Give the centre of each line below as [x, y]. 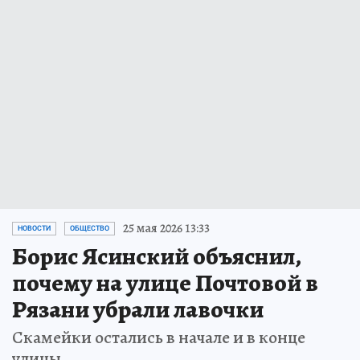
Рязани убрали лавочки [138, 310]
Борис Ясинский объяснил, [156, 257]
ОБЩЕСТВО [90, 229]
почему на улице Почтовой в [165, 283]
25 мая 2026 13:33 [166, 229]
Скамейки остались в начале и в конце [159, 338]
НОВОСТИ [34, 229]
